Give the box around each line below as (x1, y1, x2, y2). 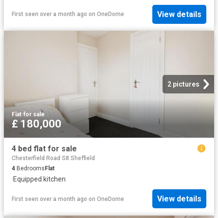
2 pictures (167, 80, 200, 89)
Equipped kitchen (13, 175, 66, 183)
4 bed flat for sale (12, 144, 77, 154)
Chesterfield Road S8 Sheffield (12, 154, 95, 162)
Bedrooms (15, 164, 45, 172)
